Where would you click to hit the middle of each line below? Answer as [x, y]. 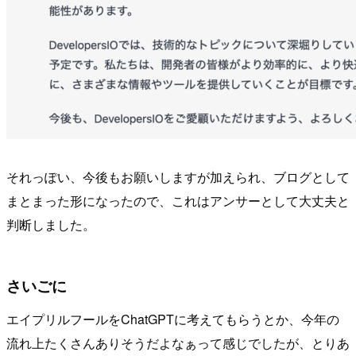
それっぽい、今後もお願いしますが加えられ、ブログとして [178, 176]
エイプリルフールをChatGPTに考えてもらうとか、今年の [173, 319]
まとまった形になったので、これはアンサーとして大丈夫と [178, 200]
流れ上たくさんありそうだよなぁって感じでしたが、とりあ [178, 342]
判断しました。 [51, 224]
